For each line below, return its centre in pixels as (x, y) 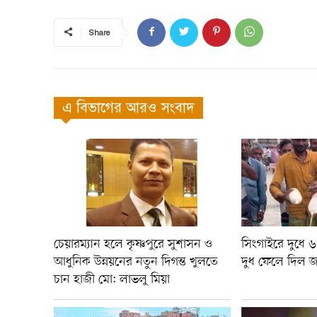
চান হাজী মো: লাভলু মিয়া (112, 280)
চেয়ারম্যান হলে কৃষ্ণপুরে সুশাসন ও (133, 244)
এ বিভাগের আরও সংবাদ (128, 108)
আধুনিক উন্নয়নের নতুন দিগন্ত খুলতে (136, 262)
